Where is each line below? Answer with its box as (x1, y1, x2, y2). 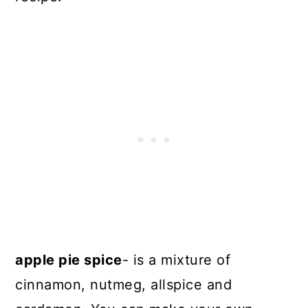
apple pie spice (15, 251, 122, 268)
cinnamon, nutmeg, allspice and (15, 276, 232, 293)
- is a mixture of (122, 251, 231, 268)
